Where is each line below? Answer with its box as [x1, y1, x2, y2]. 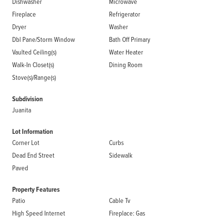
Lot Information [12, 127, 53, 137]
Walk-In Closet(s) [12, 60, 54, 69]
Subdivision [12, 94, 43, 104]
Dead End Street [12, 150, 54, 160]
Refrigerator [109, 9, 140, 18]
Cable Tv [109, 196, 130, 205]
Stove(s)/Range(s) [12, 73, 56, 82]
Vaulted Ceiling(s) [12, 47, 56, 56]
